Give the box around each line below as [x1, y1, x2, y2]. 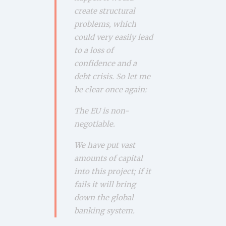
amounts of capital [74, 153, 143, 163]
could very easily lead [74, 32, 153, 42]
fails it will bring [74, 179, 136, 189]
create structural [74, 6, 135, 16]
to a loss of [74, 45, 114, 55]
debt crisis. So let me [74, 71, 150, 81]
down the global [74, 192, 134, 202]
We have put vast [74, 140, 135, 150]
